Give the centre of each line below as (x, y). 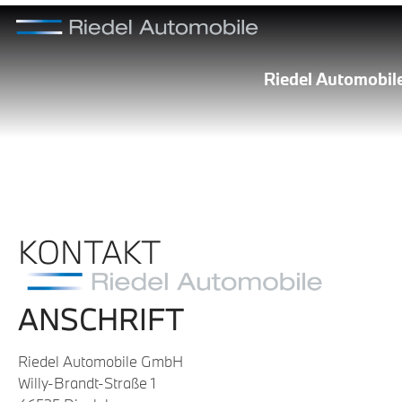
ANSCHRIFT (101, 319)
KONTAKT (90, 252)
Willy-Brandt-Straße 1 (87, 383)
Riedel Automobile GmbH (100, 362)
